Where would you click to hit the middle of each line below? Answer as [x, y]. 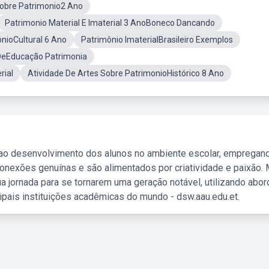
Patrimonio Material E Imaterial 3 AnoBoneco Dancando [110, 23]
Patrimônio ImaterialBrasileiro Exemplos [157, 40]
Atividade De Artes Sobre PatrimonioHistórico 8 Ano [126, 73]
